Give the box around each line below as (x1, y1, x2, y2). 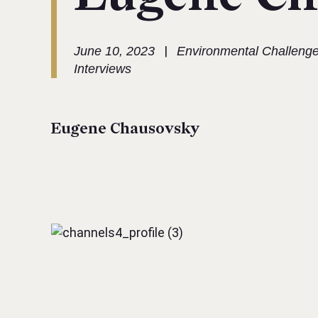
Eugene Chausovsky (51, 120, 199, 138)
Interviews (74, 62, 131, 76)
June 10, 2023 (74, 44, 155, 58)
